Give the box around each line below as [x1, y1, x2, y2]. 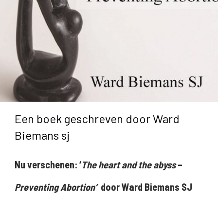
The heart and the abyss [81, 158, 176, 170]
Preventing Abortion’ [15, 181, 99, 193]
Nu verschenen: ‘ [15, 158, 81, 170]
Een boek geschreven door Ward [15, 111, 180, 126]
